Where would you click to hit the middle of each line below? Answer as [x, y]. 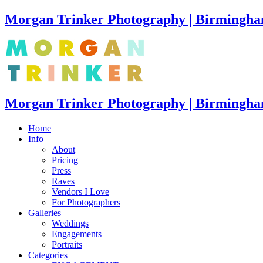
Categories [48, 255]
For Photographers [86, 202]
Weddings [70, 223]
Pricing [65, 160]
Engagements [77, 234]
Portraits [67, 244]
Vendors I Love [80, 191]
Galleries [45, 213]
